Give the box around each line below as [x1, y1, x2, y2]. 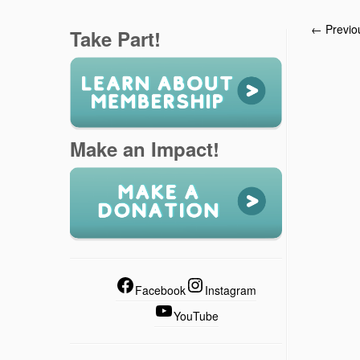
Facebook [135, 282, 186, 299]
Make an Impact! [70, 135, 219, 163]
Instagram [205, 282, 256, 299]
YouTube [173, 308, 219, 325]
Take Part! [70, 25, 161, 52]
